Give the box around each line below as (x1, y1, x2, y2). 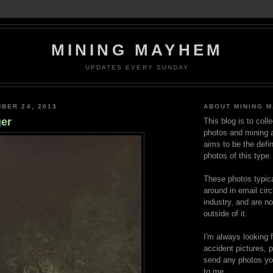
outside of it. (204, 209, 247, 219)
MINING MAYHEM (51, 41, 224, 59)
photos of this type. (204, 151, 272, 161)
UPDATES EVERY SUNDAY (85, 63, 189, 71)
